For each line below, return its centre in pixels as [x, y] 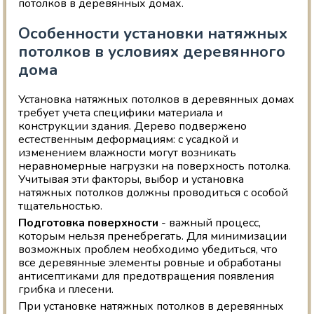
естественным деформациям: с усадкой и [129, 140]
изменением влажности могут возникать [128, 153]
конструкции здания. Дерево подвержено [133, 127]
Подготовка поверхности [89, 223]
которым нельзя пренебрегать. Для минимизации [153, 237]
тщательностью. [61, 206]
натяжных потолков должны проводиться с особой [153, 193]
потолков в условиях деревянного [152, 52]
